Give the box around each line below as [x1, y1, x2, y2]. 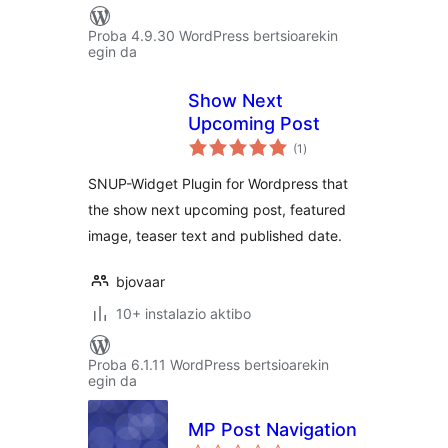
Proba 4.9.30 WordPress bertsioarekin [88, 27, 338, 44]
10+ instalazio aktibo [116, 305, 251, 322]
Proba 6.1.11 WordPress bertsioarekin [88, 356, 329, 373]
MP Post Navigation [188, 419, 357, 440]
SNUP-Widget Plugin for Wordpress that [88, 175, 348, 192]
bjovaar [116, 273, 165, 290]
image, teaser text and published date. [88, 227, 342, 244]
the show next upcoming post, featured [88, 201, 346, 218]
